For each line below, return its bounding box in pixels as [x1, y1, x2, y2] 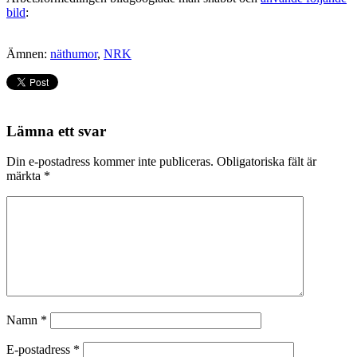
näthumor [50, 46, 97, 61]
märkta [6, 169, 44, 183]
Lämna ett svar [6, 122, 106, 139]
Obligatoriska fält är [217, 155, 316, 169]
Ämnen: [6, 46, 50, 61]
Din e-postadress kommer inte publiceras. [6, 155, 214, 169]
